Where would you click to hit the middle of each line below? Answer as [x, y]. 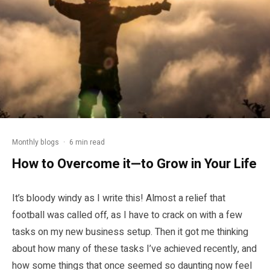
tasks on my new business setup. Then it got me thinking [130, 232]
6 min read [87, 142]
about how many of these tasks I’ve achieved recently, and [134, 249]
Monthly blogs [36, 142]
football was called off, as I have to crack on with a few [127, 215]
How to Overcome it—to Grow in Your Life [134, 164]
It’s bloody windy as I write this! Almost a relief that [119, 198]
